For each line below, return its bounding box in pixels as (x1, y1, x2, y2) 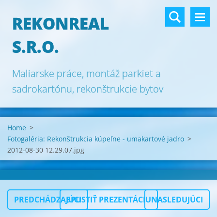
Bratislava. (12, 98, 58, 111)
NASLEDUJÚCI (151, 194, 203, 205)
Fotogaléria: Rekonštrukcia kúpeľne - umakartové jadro (7, 134, 184, 143)
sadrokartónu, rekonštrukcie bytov (12, 82, 163, 95)
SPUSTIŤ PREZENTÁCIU (66, 194, 151, 205)
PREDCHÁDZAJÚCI (14, 194, 81, 205)
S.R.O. (12, 36, 59, 58)
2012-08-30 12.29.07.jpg (7, 145, 84, 155)
